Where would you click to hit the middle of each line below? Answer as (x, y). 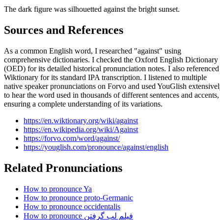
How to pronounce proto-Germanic (78, 198)
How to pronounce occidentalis (72, 207)
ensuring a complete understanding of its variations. (83, 104)
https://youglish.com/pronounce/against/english (96, 147)
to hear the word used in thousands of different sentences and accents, (111, 95)
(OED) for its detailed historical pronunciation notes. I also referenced (111, 69)
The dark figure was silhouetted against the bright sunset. (92, 9)
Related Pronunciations (63, 168)
